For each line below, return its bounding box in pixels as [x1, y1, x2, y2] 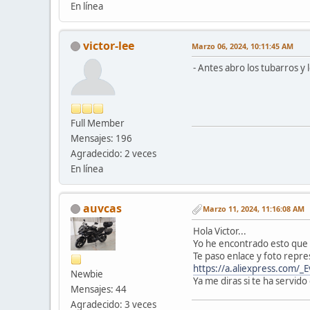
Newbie [71, 267, 103, 280]
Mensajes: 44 [71, 282, 127, 295]
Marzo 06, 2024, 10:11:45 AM [192, 40, 293, 51]
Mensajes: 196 [71, 131, 132, 145]
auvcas [83, 200, 122, 216]
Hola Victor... [193, 224, 246, 237]
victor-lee [83, 37, 134, 53]
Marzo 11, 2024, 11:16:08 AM [203, 203, 304, 215]
